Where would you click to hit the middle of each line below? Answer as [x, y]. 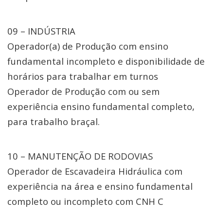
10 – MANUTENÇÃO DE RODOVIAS [80, 156]
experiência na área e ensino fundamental [100, 186]
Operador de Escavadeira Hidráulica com [95, 171]
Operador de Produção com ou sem [83, 91]
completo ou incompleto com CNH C [85, 201]
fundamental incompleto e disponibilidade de [106, 61]
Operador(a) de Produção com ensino [88, 46]
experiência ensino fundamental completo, [101, 106]
